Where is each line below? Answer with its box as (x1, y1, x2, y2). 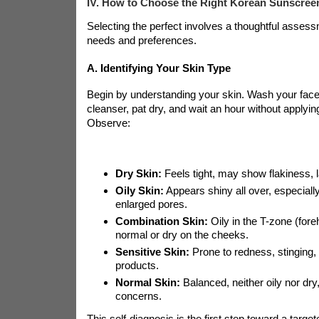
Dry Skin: (115, 167, 162, 179)
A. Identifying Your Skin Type (86, 61, 231, 74)
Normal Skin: (115, 276, 180, 288)
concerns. (115, 289, 162, 302)
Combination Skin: (115, 214, 208, 227)
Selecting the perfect (86, 20, 184, 33)
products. (115, 258, 159, 271)
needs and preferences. (86, 34, 197, 47)
